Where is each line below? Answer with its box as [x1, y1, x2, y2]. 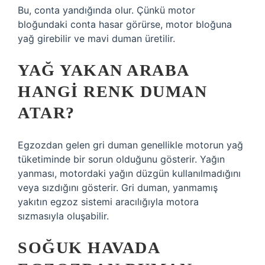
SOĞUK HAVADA [18, 238, 159, 257]
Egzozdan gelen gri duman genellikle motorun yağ [18, 139, 243, 151]
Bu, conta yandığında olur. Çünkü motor [18, 4, 195, 16]
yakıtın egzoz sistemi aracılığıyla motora [18, 196, 199, 208]
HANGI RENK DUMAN [18, 82, 207, 101]
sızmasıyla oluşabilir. [18, 210, 109, 222]
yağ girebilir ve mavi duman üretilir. [18, 33, 175, 44]
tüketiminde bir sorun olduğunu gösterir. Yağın [18, 153, 225, 165]
